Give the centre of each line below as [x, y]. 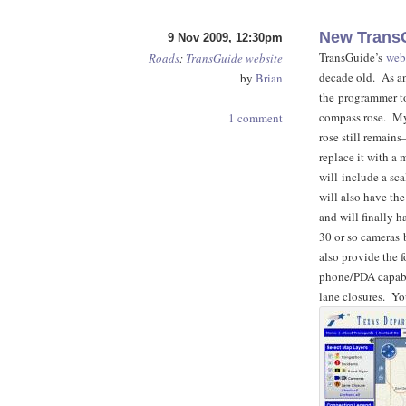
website [264, 58]
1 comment [256, 118]
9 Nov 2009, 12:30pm [225, 38]
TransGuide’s [353, 57]
